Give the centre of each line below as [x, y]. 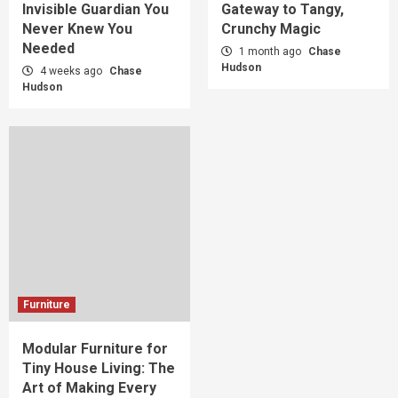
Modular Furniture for [95, 348]
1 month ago [270, 51]
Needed [48, 48]
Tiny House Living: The [99, 368]
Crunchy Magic [271, 28]
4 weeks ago [71, 71]
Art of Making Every [89, 387]
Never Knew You [77, 28]
